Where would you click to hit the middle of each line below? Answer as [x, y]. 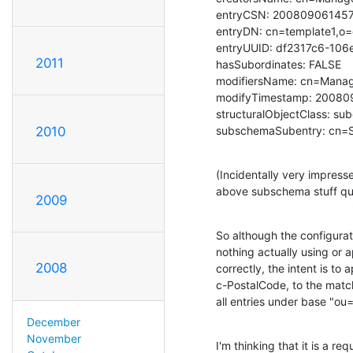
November [54, 339]
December [53, 322]
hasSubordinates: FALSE [279, 64]
